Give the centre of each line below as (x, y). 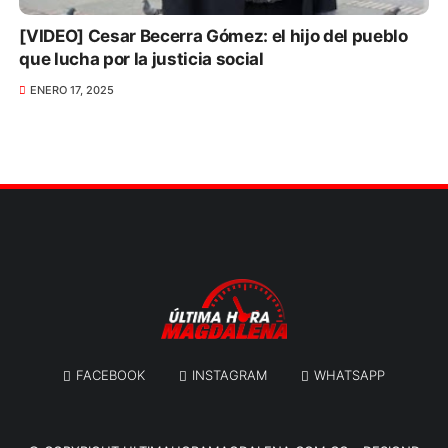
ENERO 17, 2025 (71, 89)
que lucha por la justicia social (141, 58)
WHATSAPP (349, 374)
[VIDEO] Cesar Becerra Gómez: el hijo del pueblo (213, 35)
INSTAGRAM (229, 374)
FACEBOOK (110, 374)
